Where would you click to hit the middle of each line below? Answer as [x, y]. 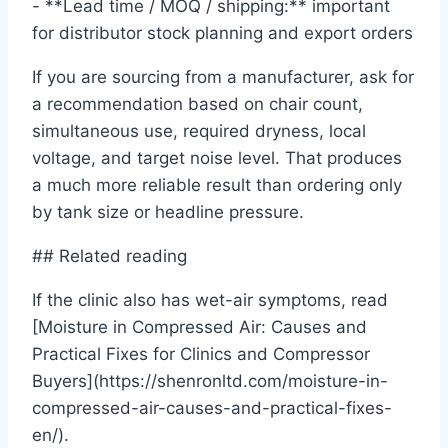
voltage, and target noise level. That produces [217, 158]
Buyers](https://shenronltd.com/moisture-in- [210, 381]
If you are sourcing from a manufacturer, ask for [223, 77]
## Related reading [109, 256]
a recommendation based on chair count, [197, 104]
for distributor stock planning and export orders [222, 33]
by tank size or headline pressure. [168, 212]
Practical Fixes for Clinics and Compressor [201, 354]
